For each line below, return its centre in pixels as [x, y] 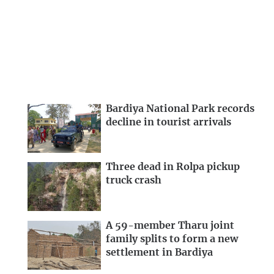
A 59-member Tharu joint [170, 226]
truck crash [134, 181]
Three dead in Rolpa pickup [173, 167]
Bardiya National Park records [180, 109]
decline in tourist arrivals [168, 122]
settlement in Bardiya [159, 253]
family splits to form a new [172, 239]
